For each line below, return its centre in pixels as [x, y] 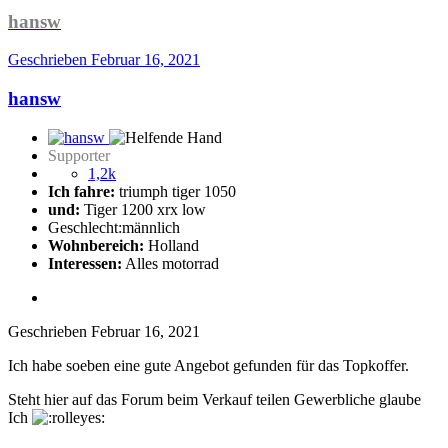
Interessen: [85, 263]
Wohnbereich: [96, 245]
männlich [151, 227]
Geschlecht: [85, 227]
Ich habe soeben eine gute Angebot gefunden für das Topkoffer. [208, 365]
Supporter [79, 155]
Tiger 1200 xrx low [143, 209]
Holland [171, 245]
